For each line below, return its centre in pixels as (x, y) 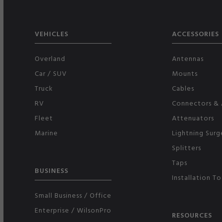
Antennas (188, 58)
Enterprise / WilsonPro (73, 210)
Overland (50, 58)
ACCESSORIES (196, 33)
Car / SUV (51, 73)
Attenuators (193, 117)
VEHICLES (52, 33)
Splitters (187, 147)
